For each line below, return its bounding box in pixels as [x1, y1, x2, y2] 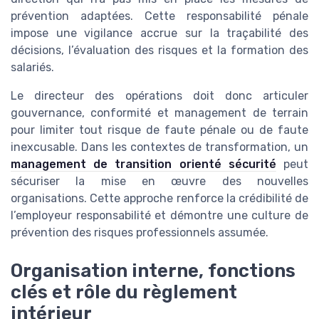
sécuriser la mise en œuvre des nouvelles [11, 174, 308, 189]
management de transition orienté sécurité [11, 157, 276, 172]
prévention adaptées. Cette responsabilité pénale [11, 9, 308, 23]
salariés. [11, 61, 54, 75]
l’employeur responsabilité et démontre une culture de [11, 209, 308, 223]
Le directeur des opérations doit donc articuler [11, 89, 308, 103]
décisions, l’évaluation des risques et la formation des [11, 43, 308, 58]
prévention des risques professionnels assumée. [11, 226, 268, 240]
